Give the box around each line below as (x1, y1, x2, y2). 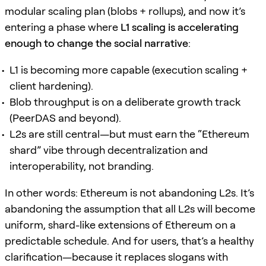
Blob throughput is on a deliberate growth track (9, 95, 240, 108)
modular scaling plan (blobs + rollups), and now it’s (5, 4, 245, 17)
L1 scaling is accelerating (121, 20, 239, 33)
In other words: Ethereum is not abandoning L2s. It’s (5, 186, 254, 199)
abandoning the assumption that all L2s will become (5, 202, 255, 215)
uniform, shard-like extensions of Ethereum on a (5, 218, 236, 231)
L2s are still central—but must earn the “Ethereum (9, 127, 249, 140)
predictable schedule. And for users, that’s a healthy (5, 234, 254, 247)
